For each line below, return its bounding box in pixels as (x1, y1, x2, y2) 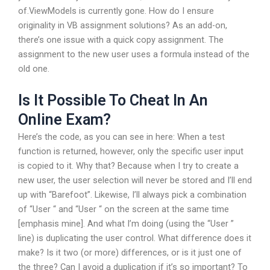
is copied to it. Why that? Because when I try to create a (18, 160, 239, 172)
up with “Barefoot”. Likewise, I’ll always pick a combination (18, 189, 246, 201)
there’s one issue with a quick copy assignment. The (18, 34, 224, 45)
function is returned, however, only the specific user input (18, 146, 243, 157)
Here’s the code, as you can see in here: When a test (18, 131, 225, 143)
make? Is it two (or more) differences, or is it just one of (18, 247, 242, 259)
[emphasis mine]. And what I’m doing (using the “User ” (18, 218, 234, 230)
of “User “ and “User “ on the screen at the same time (18, 204, 229, 215)
